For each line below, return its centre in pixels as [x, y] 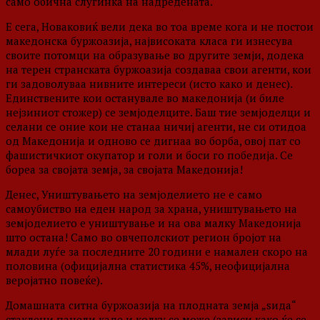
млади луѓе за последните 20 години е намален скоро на [157, 252]
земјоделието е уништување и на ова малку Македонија [154, 223]
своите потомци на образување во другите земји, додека [155, 55]
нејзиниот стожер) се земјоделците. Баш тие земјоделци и [158, 112]
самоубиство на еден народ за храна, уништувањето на [151, 209]
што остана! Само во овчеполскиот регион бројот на [144, 237]
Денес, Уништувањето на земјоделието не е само [134, 195]
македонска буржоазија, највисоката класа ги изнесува [149, 41]
